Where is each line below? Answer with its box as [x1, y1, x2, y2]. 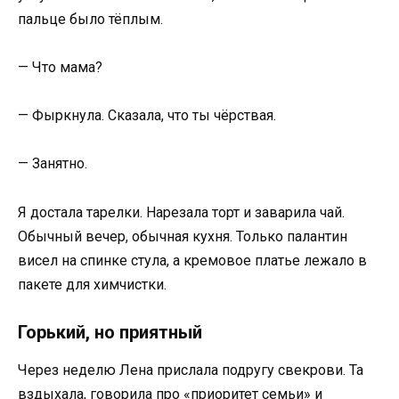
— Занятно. [18, 155, 87, 173]
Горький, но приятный [18, 321, 202, 343]
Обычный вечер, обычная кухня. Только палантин [18, 227, 347, 245]
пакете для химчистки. [18, 275, 167, 293]
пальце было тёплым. [18, 10, 163, 28]
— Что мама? [18, 59, 102, 77]
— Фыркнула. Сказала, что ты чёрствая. [18, 107, 276, 125]
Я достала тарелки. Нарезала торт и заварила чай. [18, 203, 345, 221]
